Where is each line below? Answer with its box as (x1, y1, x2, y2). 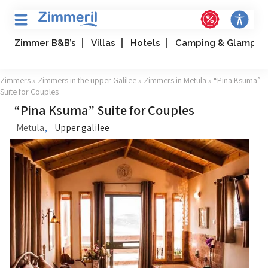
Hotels (130, 38, 160, 48)
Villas (91, 38, 115, 48)
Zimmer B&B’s (14, 38, 76, 48)
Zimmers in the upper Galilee (38, 75, 136, 86)
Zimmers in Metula (144, 75, 206, 86)
